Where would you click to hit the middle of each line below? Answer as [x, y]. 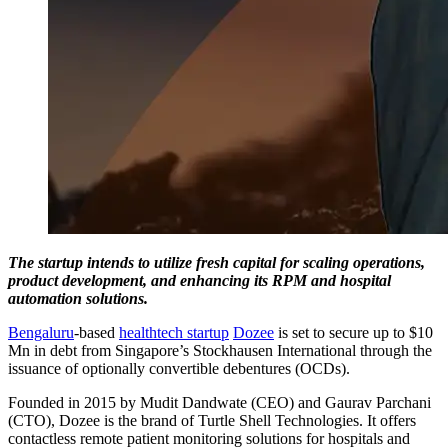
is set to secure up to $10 [353, 332]
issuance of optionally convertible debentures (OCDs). [179, 368]
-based [96, 332]
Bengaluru [41, 332]
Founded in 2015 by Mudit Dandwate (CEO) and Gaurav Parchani [219, 402]
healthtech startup [174, 332]
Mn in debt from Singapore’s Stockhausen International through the [220, 350]
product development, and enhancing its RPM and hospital [199, 280]
